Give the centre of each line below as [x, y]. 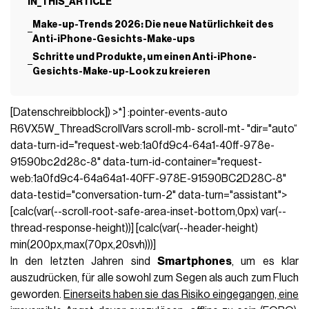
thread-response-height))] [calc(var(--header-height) [134, 228]
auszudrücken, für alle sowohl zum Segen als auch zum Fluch [154, 278]
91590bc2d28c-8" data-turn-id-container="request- [137, 162]
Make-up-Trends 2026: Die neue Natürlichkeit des [153, 25]
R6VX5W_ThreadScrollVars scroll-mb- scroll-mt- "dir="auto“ [154, 129]
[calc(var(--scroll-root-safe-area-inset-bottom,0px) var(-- [149, 212]
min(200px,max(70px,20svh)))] [83, 245]
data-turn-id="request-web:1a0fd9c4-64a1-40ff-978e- [143, 146]
